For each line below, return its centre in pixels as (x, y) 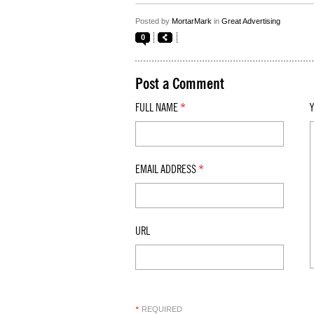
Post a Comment (180, 84)
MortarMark (192, 21)
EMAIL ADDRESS (167, 170)
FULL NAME (158, 108)
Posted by (153, 21)
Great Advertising (251, 21)
